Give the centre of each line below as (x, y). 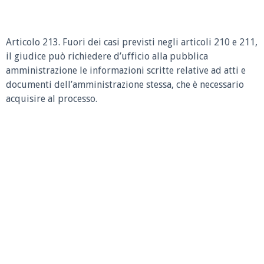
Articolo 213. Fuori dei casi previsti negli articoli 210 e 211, (132, 42)
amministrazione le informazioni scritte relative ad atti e (126, 70)
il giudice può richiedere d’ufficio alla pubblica (107, 56)
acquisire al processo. (52, 99)
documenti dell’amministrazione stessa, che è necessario (125, 85)
